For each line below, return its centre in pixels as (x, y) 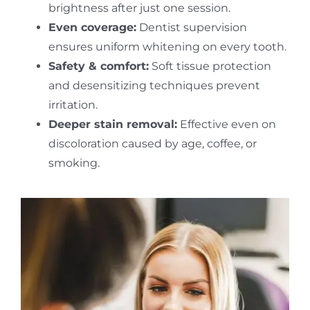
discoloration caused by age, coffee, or (152, 143)
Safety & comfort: (98, 66)
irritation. (73, 104)
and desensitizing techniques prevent (154, 85)
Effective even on (226, 124)
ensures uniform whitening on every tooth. (167, 46)
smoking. (74, 163)
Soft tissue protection (210, 66)
